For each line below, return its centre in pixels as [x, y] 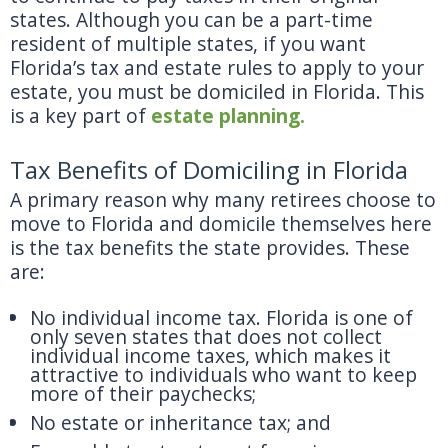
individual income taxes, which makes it [210, 355]
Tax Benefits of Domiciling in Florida [209, 169]
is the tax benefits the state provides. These [210, 247]
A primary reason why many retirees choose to [223, 199]
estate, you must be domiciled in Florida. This [217, 91]
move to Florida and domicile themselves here [221, 223]
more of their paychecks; [143, 393]
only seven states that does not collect [206, 336]
